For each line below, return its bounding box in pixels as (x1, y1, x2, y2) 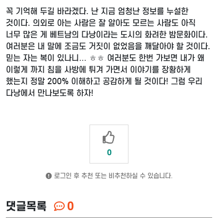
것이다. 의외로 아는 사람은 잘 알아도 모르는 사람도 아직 (6, 18, 196, 29)
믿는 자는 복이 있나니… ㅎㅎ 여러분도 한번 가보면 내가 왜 (6, 53, 204, 64)
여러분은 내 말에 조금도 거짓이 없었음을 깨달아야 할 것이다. (6, 41, 210, 52)
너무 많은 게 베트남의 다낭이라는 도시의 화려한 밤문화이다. (6, 30, 208, 40)
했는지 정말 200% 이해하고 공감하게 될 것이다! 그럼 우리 (6, 76, 202, 87)
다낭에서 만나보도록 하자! (6, 88, 96, 99)
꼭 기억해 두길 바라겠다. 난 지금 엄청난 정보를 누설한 (6, 6, 188, 17)
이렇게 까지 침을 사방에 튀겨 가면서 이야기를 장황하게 (6, 65, 191, 75)
